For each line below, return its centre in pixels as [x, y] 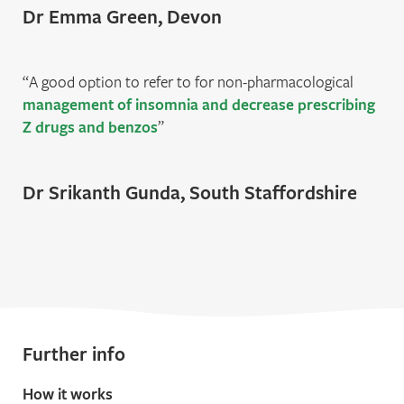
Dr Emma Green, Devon [122, 17]
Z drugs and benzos [90, 127]
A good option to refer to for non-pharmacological [191, 82]
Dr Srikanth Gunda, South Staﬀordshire [190, 193]
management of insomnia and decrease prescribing [199, 105]
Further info [74, 354]
